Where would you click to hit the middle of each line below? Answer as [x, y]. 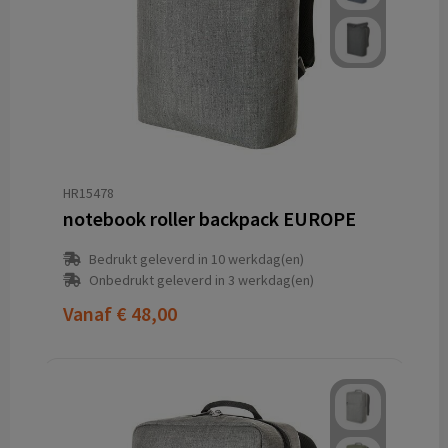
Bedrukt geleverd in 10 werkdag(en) [196, 259]
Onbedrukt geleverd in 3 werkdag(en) [201, 280]
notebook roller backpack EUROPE [209, 219]
